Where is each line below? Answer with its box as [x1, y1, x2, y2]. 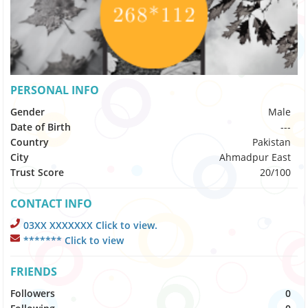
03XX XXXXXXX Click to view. [23, 219, 158, 232]
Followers [10, 287, 56, 300]
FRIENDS [10, 264, 58, 280]
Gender [10, 105, 45, 119]
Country [10, 135, 49, 149]
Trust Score [10, 166, 65, 179]
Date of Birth [10, 120, 71, 134]
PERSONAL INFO [10, 82, 100, 98]
